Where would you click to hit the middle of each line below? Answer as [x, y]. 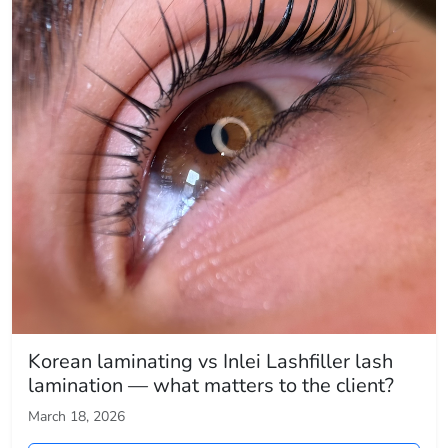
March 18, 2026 [76, 417]
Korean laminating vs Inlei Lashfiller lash [210, 362]
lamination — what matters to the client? [211, 386]
